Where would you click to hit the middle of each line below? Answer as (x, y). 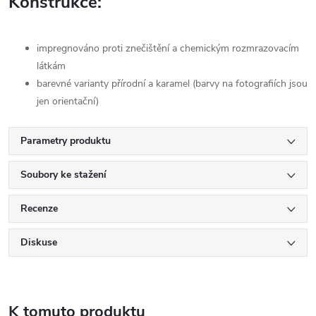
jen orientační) (68, 102)
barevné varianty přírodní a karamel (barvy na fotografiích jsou (172, 84)
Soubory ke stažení (63, 175)
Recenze (39, 209)
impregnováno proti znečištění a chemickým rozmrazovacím (168, 49)
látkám (51, 66)
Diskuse (39, 243)
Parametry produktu (66, 141)
